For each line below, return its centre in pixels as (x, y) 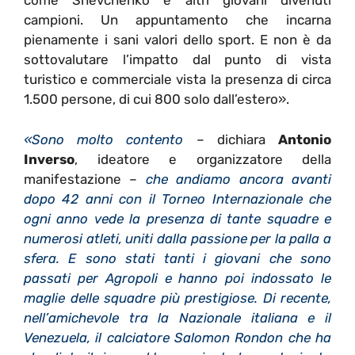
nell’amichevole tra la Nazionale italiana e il (177, 317)
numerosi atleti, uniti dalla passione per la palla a (177, 238)
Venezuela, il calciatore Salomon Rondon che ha (177, 337)
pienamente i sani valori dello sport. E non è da (177, 40)
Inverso (49, 159)
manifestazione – (85, 179)
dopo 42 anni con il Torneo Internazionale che (177, 198)
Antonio (305, 139)
